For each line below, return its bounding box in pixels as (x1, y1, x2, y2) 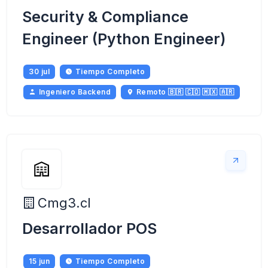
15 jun (29, 257, 50, 266)
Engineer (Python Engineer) (22, 30, 226, 48)
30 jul (29, 67, 50, 76)
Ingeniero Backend (38, 87, 111, 96)
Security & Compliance (22, 8, 188, 26)
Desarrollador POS (22, 220, 157, 237)
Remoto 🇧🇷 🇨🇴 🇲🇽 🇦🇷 (136, 87, 234, 96)
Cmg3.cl (38, 195, 91, 211)
